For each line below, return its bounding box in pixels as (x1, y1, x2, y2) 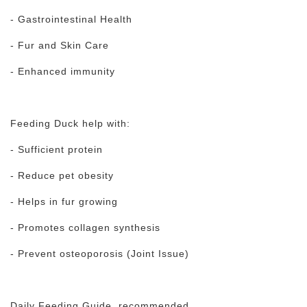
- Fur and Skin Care (10, 40, 109, 51)
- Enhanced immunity (10, 66, 115, 77)
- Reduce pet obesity (10, 170, 114, 181)
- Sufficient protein (10, 144, 103, 155)
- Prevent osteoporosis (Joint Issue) (10, 248, 189, 259)
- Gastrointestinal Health (10, 14, 132, 25)
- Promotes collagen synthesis (10, 222, 160, 233)
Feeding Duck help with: (10, 118, 130, 129)
